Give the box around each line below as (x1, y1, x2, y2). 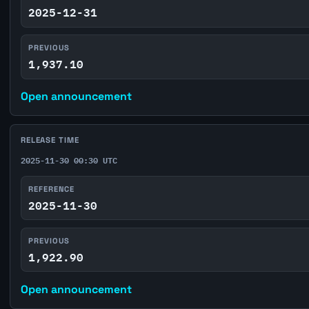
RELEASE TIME (20, 135, 79, 146)
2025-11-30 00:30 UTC (20, 153, 117, 168)
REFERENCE (28, 184, 75, 195)
